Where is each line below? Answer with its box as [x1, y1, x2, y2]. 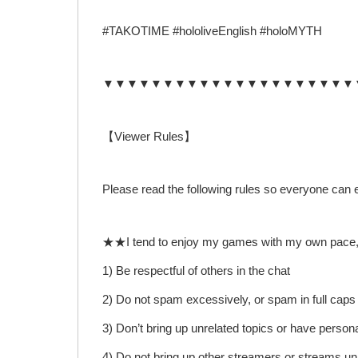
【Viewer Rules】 [102, 129, 196, 144]
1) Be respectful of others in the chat [102, 264, 290, 278]
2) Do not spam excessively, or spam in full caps [102, 292, 356, 307]
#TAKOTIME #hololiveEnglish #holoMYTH [102, 24, 322, 38]
